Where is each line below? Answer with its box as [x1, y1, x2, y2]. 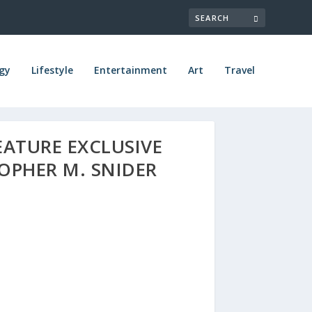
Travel [224, 63, 255, 77]
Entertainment [93, 63, 167, 77]
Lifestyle [31, 63, 73, 77]
